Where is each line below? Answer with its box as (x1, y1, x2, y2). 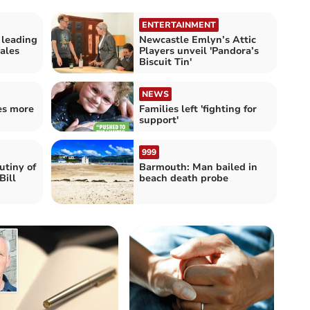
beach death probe (139, 171, 228, 185)
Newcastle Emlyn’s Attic (139, 33, 256, 46)
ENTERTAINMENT (142, 19, 216, 30)
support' (139, 113, 179, 127)
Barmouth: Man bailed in (139, 160, 257, 174)
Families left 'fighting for (139, 102, 257, 116)
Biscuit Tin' (139, 55, 192, 69)
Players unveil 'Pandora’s (139, 44, 259, 57)
